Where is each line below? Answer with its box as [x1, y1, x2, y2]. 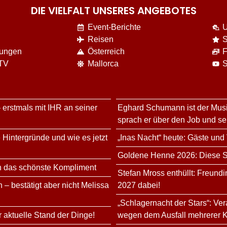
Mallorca [88, 59, 119, 68]
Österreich [88, 47, 125, 56]
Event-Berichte [88, 23, 141, 32]
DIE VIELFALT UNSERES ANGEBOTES [30, 4, 197, 18]
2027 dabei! [118, 181, 160, 190]
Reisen [88, 35, 114, 44]
